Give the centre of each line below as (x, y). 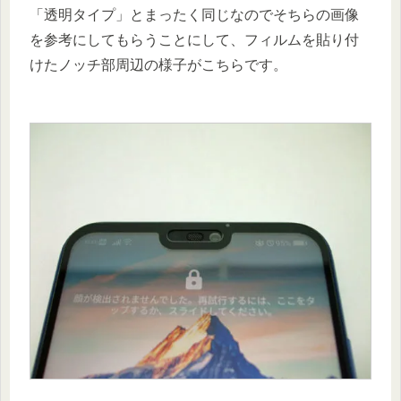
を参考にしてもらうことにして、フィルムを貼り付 (194, 39)
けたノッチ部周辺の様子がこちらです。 (158, 64)
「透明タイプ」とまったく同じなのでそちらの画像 (194, 14)
